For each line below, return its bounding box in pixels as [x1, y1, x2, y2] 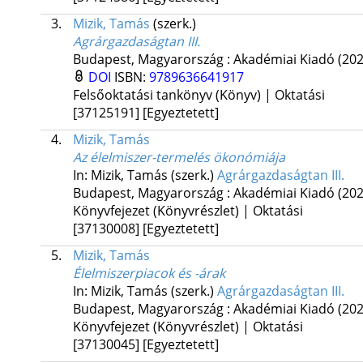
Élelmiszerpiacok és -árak [72, 264, 225, 283]
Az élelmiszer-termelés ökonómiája [72, 148, 285, 167]
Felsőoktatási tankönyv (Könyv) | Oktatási [72, 86, 325, 105]
